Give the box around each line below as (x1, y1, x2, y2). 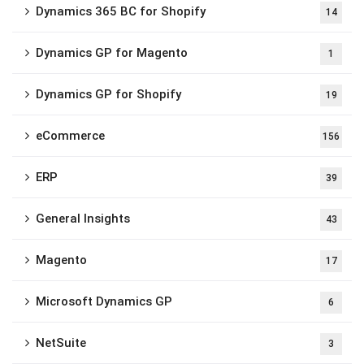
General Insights (36, 210, 130, 226)
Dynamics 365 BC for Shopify (36, 3, 206, 19)
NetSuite (36, 335, 86, 350)
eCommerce (36, 128, 105, 143)
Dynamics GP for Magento (36, 45, 188, 60)
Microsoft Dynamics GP (36, 293, 172, 309)
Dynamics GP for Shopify (36, 86, 181, 102)
